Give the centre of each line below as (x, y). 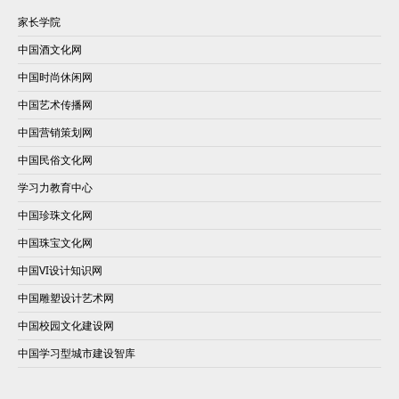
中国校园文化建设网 (66, 326)
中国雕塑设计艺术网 (66, 298)
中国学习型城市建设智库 (77, 353)
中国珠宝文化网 (55, 243)
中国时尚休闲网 (55, 77)
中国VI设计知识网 (60, 270)
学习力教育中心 (55, 187)
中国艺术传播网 (55, 105)
